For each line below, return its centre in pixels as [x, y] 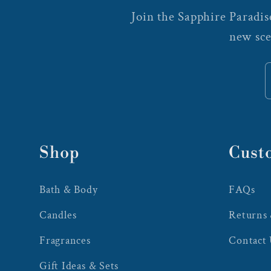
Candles [58, 215]
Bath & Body [69, 189]
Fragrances [65, 240]
